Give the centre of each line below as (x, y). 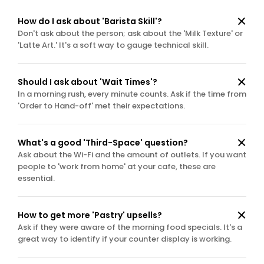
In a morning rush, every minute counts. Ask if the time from (132, 94)
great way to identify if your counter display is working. (125, 239)
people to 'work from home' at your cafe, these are (117, 166)
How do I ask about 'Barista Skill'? (90, 21)
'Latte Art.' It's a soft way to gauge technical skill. (113, 45)
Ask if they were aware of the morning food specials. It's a (130, 227)
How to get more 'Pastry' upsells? (90, 215)
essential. (36, 178)
